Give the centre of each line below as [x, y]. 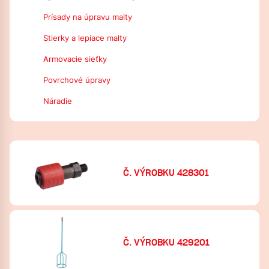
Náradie [58, 101]
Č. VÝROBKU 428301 [166, 173]
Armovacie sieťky [75, 59]
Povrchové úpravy [77, 80]
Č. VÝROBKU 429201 [167, 242]
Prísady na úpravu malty [88, 17]
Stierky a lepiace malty [85, 38]
